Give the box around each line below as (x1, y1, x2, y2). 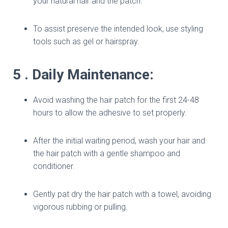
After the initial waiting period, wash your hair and (33, 135, 205, 146)
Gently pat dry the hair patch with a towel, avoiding (33, 189, 211, 199)
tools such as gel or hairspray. (33, 36, 139, 46)
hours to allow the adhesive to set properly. (33, 107, 187, 118)
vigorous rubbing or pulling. (33, 202, 128, 212)
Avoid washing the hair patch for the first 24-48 (33, 95, 199, 105)
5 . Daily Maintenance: (13, 66, 154, 83)
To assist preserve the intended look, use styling (33, 23, 203, 34)
